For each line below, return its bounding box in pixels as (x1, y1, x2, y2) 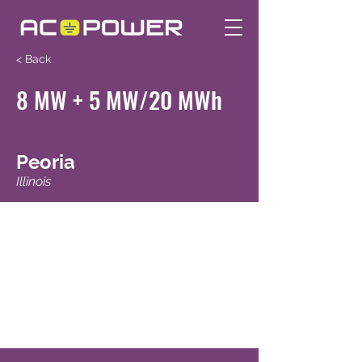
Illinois (16, 174, 51, 189)
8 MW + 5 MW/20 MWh (16, 82, 222, 116)
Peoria (16, 150, 75, 174)
